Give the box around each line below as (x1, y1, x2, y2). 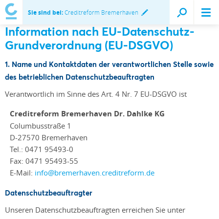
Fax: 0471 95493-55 (10, 156, 80, 166)
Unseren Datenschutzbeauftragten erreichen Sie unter (5, 205, 185, 215)
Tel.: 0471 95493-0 (10, 144, 73, 154)
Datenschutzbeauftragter (5, 188, 92, 197)
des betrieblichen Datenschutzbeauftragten (5, 72, 154, 82)
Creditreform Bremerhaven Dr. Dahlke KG (10, 109, 165, 119)
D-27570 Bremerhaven (10, 132, 89, 142)
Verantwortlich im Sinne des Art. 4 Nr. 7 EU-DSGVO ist (5, 89, 187, 99)
